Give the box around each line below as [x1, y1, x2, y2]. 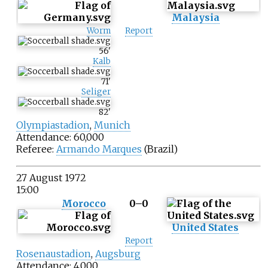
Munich [93, 118, 130, 131]
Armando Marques [56, 142, 142, 155]
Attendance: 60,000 [16, 130, 104, 143]
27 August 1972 [16, 171, 86, 184]
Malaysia [171, 11, 220, 23]
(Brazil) [141, 142, 178, 155]
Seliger [81, 86, 111, 97]
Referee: [16, 142, 56, 155]
